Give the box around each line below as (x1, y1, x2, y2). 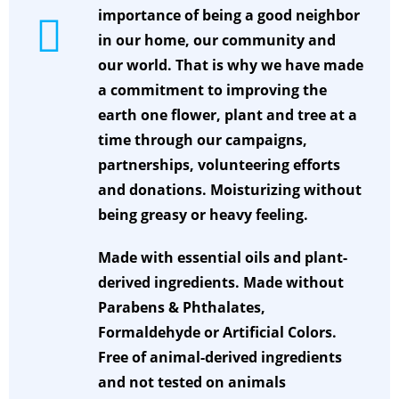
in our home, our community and (98, 30, 336, 51)
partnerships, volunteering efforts (98, 155, 340, 175)
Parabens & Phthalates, (98, 297, 265, 318)
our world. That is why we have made (98, 55, 363, 76)
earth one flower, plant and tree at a (98, 105, 357, 126)
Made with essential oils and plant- (98, 248, 347, 268)
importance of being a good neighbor (98, 5, 360, 26)
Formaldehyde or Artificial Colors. (98, 322, 337, 343)
